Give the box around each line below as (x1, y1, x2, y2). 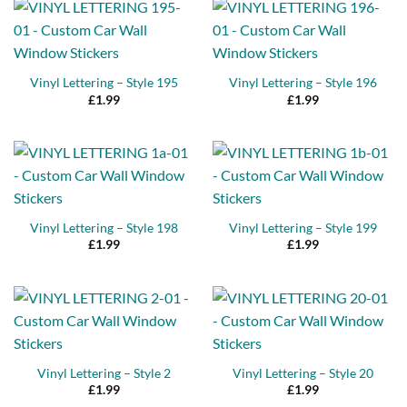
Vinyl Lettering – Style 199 (229, 221, 377, 236)
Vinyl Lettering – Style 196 (229, 75, 377, 91)
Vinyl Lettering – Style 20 (233, 365, 373, 381)
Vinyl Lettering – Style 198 (30, 221, 178, 236)
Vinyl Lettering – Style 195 (30, 75, 178, 91)
